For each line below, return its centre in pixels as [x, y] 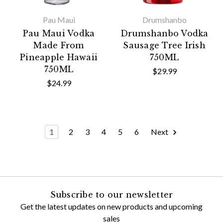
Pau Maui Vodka [59, 33]
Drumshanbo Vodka [164, 33]
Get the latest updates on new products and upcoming [111, 206]
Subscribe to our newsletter [111, 194]
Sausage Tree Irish [164, 45]
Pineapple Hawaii [59, 57]
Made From [59, 45]
